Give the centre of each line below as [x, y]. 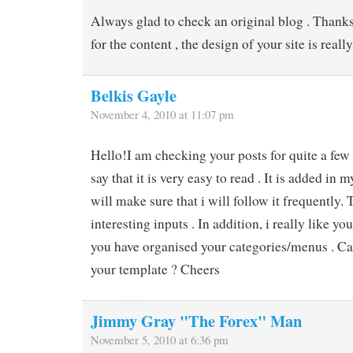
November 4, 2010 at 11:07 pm [162, 115]
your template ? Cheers [155, 269]
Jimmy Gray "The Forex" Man [196, 320]
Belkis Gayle [134, 96]
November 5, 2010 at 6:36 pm [160, 339]
